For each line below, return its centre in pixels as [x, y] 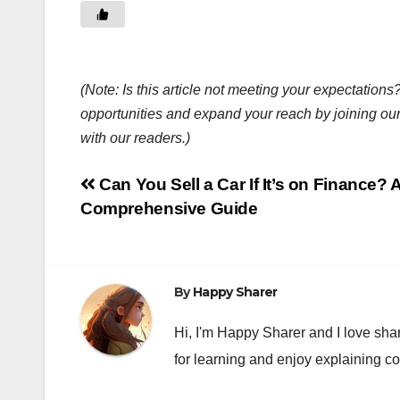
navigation [152, 227]
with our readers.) [135, 137]
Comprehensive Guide [169, 208]
